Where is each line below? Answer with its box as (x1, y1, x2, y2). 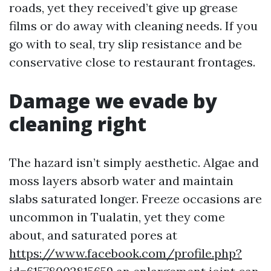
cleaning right (9, 111, 146, 137)
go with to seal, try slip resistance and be (9, 36, 242, 51)
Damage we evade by (9, 88, 217, 114)
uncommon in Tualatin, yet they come (9, 209, 225, 224)
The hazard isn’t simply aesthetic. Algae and (9, 155, 259, 170)
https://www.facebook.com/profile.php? (9, 246, 242, 261)
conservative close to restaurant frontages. (9, 54, 255, 70)
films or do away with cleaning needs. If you (9, 18, 258, 33)
